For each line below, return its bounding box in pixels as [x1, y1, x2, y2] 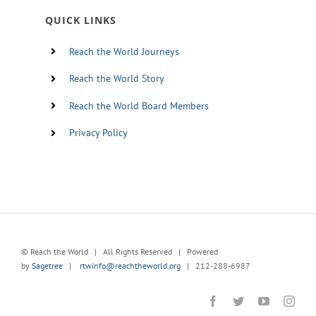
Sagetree [31, 260, 63, 271]
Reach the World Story [68, 72, 164, 85]
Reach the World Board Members [68, 99, 209, 112]
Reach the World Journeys [68, 44, 179, 58]
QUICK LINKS [44, 13, 116, 27]
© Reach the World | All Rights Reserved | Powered [20, 245, 218, 257]
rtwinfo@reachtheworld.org [79, 260, 181, 271]
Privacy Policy [68, 126, 128, 140]
